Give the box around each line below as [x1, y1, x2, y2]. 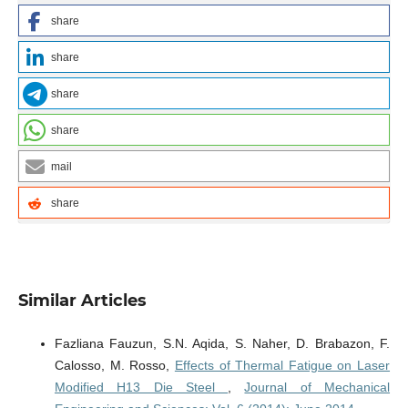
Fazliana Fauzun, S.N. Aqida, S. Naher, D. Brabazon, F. [54, 336, 391, 352]
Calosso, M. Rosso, [54, 358, 175, 373]
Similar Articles [17, 291, 147, 311]
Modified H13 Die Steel [54, 380, 229, 395]
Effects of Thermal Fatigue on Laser [174, 358, 391, 373]
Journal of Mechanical [244, 380, 391, 395]
